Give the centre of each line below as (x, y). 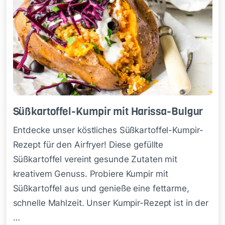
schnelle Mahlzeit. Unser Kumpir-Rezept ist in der (111, 203)
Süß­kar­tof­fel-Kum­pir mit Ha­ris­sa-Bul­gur (108, 111)
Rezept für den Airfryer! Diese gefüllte (88, 144)
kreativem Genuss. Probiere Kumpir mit (90, 174)
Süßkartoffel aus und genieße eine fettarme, (101, 188)
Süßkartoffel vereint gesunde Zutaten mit (95, 159)
